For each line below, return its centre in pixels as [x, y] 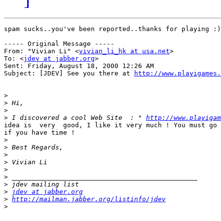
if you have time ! [39, 133]
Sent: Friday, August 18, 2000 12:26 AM [79, 66]
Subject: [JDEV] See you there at [69, 74]
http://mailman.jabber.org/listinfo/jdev [89, 199]
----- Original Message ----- [59, 44]
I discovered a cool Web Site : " [77, 118]
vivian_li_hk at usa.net [124, 51]
